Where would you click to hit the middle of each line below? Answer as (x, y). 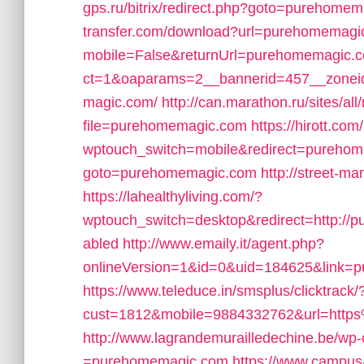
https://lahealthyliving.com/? (173, 197)
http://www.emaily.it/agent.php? (223, 244)
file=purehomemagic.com (165, 126)
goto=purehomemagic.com (170, 173)
